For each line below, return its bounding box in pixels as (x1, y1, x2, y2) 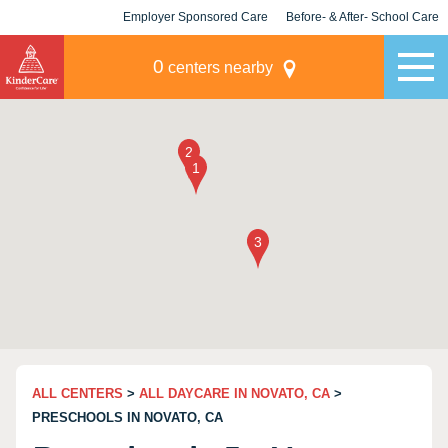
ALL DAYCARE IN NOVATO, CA (139, 386, 330, 401)
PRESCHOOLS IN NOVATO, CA (32, 410, 223, 425)
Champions (330, 45, 395, 59)
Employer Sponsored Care (123, 10, 268, 24)
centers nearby (163, 59, 273, 76)
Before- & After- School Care (286, 10, 439, 24)
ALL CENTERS (32, 386, 123, 401)
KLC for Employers (141, 45, 250, 59)
